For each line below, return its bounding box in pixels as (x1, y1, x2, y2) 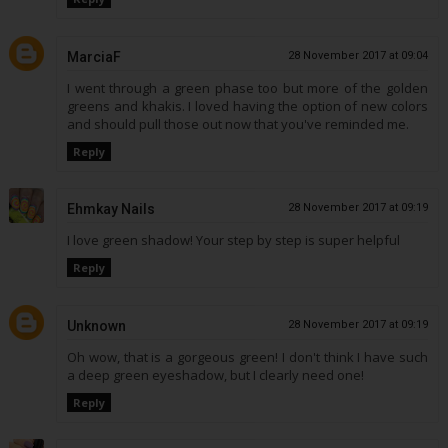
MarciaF (66, 48, 121, 65)
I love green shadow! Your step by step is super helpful (66, 231, 400, 250)
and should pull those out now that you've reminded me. (66, 114, 409, 133)
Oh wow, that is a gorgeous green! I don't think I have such (66, 347, 429, 366)
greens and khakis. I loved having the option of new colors (66, 96, 429, 115)
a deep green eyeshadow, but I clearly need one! (66, 365, 364, 384)
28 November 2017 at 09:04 (288, 48, 429, 62)
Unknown (66, 317, 126, 334)
